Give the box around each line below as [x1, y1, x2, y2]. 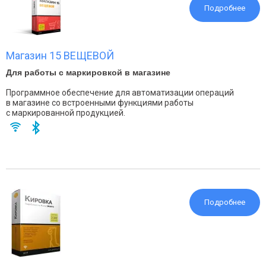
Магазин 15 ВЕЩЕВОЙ [6, 49, 114, 62]
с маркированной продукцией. [6, 108, 125, 118]
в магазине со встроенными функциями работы [6, 98, 194, 107]
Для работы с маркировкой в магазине [6, 68, 170, 77]
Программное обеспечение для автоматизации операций [6, 88, 234, 97]
